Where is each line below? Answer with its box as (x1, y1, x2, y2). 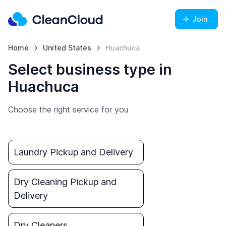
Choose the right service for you (8, 104, 128, 115)
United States (42, 43, 91, 52)
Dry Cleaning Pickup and (14, 177, 117, 187)
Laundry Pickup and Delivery (14, 147, 133, 157)
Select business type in (8, 61, 172, 78)
